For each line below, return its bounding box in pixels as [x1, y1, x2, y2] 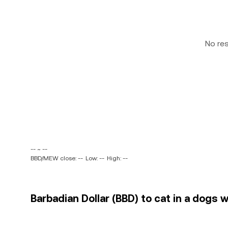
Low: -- [85, 155, 104, 162]
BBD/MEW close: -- [31, 155, 83, 162]
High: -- [107, 155, 128, 162]
